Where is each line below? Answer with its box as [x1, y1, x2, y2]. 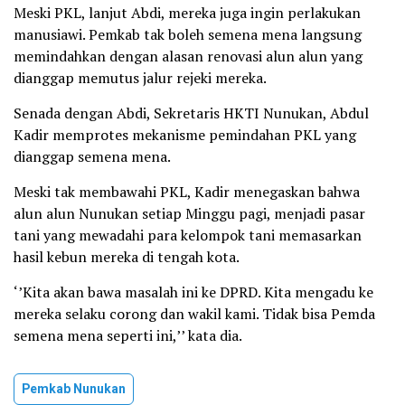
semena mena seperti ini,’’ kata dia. [14, 325, 242, 346]
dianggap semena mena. [14, 146, 171, 167]
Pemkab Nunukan [22, 380, 126, 400]
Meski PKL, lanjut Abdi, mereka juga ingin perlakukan [14, 3, 361, 24]
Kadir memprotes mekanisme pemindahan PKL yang [14, 125, 356, 146]
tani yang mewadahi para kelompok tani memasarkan [14, 225, 362, 246]
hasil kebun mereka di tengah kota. [14, 247, 240, 268]
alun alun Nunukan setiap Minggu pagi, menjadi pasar [14, 203, 365, 224]
